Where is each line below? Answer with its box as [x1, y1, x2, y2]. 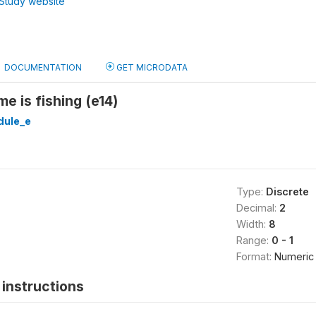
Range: [236, 234, 272, 246]
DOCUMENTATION [4, 62, 82, 73]
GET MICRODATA [114, 62, 188, 73]
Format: [236, 250, 274, 262]
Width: [236, 218, 269, 230]
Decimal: [236, 202, 279, 214]
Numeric [274, 250, 314, 262]
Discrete [265, 186, 309, 197]
